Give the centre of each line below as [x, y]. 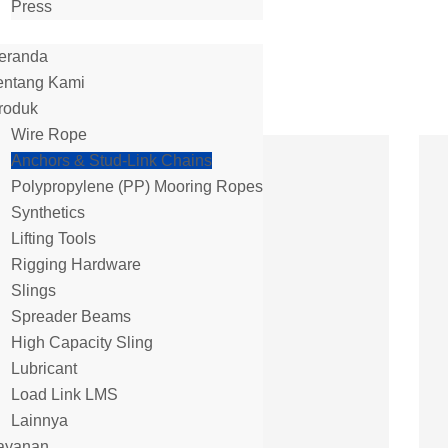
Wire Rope [49, 134]
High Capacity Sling [82, 342]
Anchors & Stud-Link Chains [111, 160]
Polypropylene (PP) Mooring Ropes [137, 186]
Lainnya [39, 420]
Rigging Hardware [76, 264]
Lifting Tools [53, 238]
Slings [33, 290]
